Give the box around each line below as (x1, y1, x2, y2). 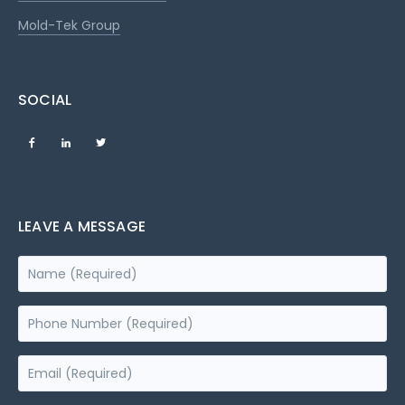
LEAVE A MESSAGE (18, 216, 146, 238)
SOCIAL (18, 89, 72, 111)
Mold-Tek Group (18, 16, 120, 35)
